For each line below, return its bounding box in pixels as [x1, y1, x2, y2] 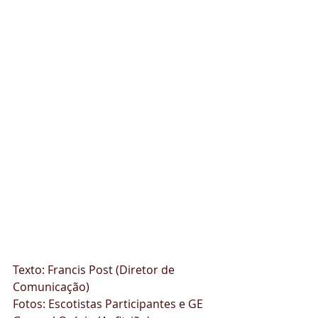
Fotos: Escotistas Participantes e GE [13, 296, 206, 312]
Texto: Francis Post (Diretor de [13, 262, 177, 278]
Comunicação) [13, 279, 89, 295]
